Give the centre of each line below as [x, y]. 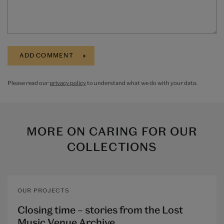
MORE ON [57, 131]
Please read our [28, 82]
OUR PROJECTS [44, 190]
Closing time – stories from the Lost [100, 209]
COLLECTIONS [112, 146]
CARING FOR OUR [143, 131]
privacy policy [68, 82]
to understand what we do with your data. [142, 82]
